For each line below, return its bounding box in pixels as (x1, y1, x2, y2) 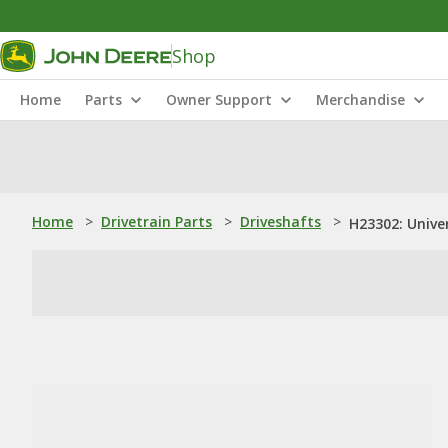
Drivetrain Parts (101, 212, 212, 231)
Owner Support (166, 90, 272, 109)
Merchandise (316, 90, 405, 109)
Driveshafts (240, 212, 321, 231)
